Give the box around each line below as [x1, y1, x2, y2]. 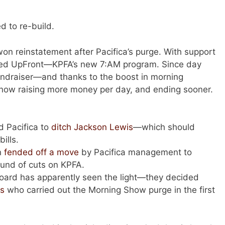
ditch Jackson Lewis [51, 122, 133, 133]
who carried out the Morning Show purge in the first [5, 185, 215, 195]
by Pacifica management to [79, 147, 192, 158]
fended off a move [4, 147, 79, 158]
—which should [133, 122, 195, 133]
